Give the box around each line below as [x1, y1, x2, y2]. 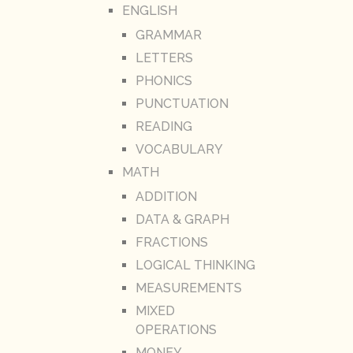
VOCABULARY [135, 141, 223, 157]
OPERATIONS [135, 321, 217, 337]
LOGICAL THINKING [135, 257, 255, 273]
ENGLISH [121, 2, 177, 18]
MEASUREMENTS [135, 280, 242, 295]
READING [135, 118, 192, 134]
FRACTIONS [135, 234, 208, 250]
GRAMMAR [135, 27, 202, 43]
